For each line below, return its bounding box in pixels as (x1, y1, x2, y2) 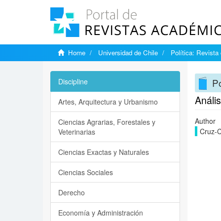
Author (194, 116, 216, 126)
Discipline (58, 76, 88, 86)
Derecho (58, 187, 85, 197)
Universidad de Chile (98, 48, 158, 57)
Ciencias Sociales (58, 167, 113, 177)
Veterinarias (58, 127, 95, 137)
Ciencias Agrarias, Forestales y (58, 117, 155, 127)
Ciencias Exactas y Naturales (58, 147, 149, 157)
